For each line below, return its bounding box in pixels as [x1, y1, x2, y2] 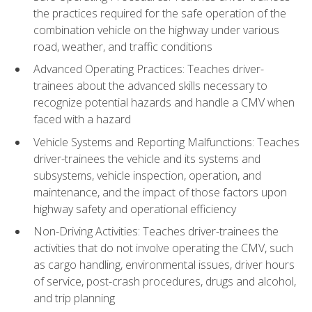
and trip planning [33, 290, 115, 306]
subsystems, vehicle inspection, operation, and [33, 167, 261, 183]
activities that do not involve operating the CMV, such [33, 240, 293, 256]
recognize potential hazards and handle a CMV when [33, 95, 295, 111]
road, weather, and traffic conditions [33, 38, 212, 54]
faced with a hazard [33, 111, 131, 127]
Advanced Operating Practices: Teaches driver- [33, 61, 264, 77]
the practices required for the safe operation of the [33, 5, 286, 21]
